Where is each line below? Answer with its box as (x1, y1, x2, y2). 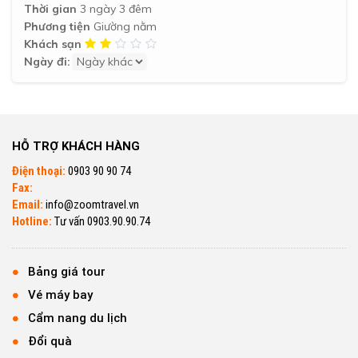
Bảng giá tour (28, 264, 105, 279)
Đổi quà (28, 333, 72, 348)
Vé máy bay (28, 287, 93, 302)
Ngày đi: (24, 54, 70, 69)
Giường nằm (90, 18, 157, 34)
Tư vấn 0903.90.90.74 (52, 213, 150, 229)
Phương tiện (24, 18, 90, 34)
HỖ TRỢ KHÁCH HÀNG (12, 138, 140, 153)
